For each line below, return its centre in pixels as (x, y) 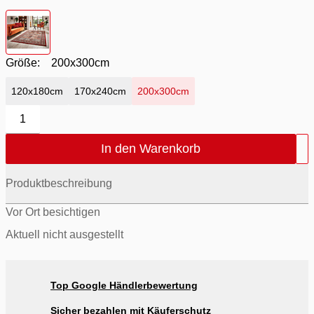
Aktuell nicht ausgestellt (64, 234)
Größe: (23, 62)
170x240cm (100, 91)
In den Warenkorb (151, 148)
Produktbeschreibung (59, 183)
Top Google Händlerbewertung (124, 285)
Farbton (27, 18)
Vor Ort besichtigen (53, 212)
